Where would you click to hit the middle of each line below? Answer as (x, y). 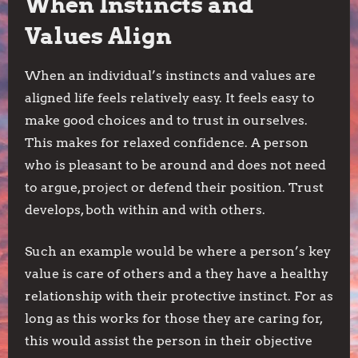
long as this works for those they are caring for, (173, 318)
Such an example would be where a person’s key (178, 251)
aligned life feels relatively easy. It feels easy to (170, 98)
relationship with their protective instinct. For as (179, 296)
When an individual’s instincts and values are (170, 76)
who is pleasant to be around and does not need (175, 165)
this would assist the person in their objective (169, 341)
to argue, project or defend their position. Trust (174, 187)
